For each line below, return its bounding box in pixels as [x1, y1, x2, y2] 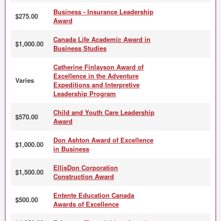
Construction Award [53, 172, 114, 181]
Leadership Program [53, 89, 116, 98]
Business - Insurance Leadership [53, 7, 153, 16]
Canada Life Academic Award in [53, 35, 150, 44]
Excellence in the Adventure [53, 71, 139, 80]
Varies [15, 75, 34, 85]
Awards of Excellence [53, 199, 119, 209]
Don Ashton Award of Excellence [53, 135, 153, 145]
